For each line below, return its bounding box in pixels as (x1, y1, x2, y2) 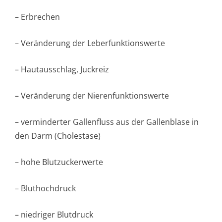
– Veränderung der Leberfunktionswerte (15, 38, 165, 49)
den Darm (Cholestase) (15, 130, 101, 141)
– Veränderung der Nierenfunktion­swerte (15, 90, 169, 101)
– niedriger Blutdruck (15, 209, 93, 220)
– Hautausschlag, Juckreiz (15, 64, 109, 75)
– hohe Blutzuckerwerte (15, 157, 103, 167)
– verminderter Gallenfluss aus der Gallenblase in (15, 116, 199, 127)
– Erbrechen (15, 11, 60, 22)
